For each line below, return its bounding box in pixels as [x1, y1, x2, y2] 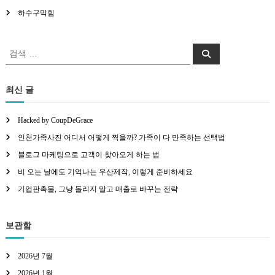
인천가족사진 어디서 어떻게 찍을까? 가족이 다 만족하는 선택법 [17, 133, 225, 142]
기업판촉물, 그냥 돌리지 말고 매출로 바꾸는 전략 [17, 184, 178, 193]
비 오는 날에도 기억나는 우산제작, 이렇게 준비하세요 [17, 167, 193, 176]
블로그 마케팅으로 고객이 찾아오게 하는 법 [17, 150, 160, 159]
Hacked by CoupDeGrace [17, 115, 93, 125]
